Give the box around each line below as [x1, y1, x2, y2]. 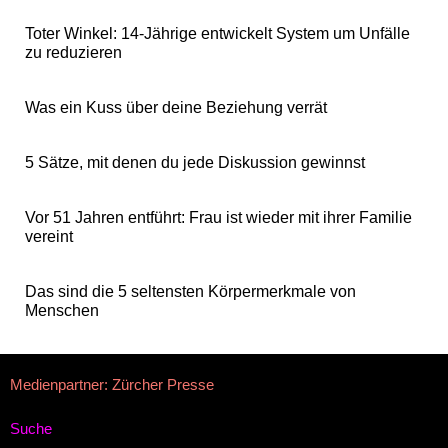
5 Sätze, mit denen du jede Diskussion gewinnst [25, 154, 365, 172]
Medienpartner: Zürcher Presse [10, 376, 214, 394]
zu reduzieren [25, 44, 122, 62]
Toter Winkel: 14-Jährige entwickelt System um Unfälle [25, 25, 410, 43]
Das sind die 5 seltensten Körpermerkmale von [25, 283, 356, 301]
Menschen [25, 302, 99, 320]
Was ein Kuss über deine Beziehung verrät [25, 99, 327, 117]
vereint [25, 228, 73, 246]
